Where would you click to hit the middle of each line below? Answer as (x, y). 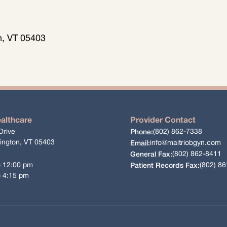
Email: (140, 143)
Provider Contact (163, 121)
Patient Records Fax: (165, 166)
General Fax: (151, 155)
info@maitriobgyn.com (185, 143)
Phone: (141, 132)
